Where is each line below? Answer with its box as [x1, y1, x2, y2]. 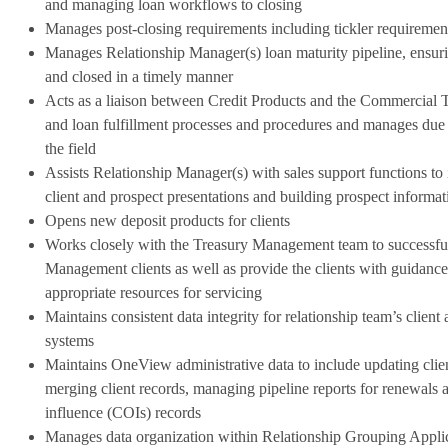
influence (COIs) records [44, 403, 201, 421]
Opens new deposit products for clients [44, 211, 290, 229]
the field [44, 139, 96, 157]
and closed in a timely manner [44, 67, 233, 85]
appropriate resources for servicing [44, 283, 262, 301]
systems [44, 331, 94, 349]
